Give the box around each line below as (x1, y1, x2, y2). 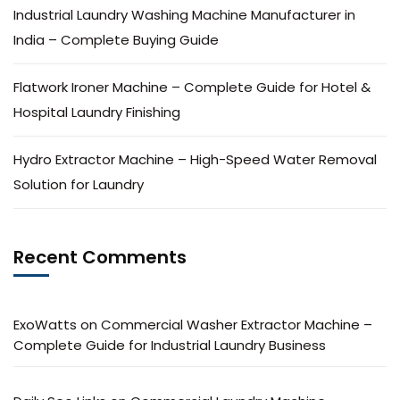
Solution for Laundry (13, 175, 144, 195)
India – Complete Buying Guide (13, 30, 219, 50)
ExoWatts (13, 315, 77, 335)
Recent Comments (13, 245, 187, 271)
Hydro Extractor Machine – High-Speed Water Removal (13, 150, 377, 170)
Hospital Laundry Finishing (13, 103, 180, 122)
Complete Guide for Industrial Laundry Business (13, 336, 326, 355)
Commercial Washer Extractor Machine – (101, 315, 372, 335)
